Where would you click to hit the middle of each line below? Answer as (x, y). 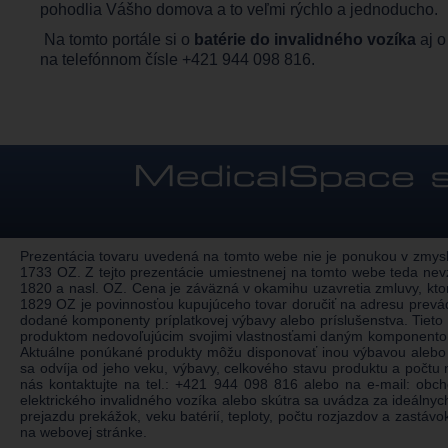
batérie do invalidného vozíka (305, 39)
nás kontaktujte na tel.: (98, 384)
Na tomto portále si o (117, 39)
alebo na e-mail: (357, 384)
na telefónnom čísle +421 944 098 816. (179, 59)
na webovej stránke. (83, 432)
